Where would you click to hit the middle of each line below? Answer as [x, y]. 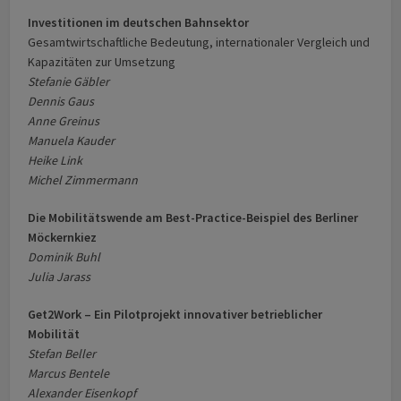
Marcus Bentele [69, 374]
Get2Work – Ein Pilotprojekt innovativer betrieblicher [175, 315]
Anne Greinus [64, 121]
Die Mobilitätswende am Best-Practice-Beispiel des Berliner [193, 218]
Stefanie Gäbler [69, 82]
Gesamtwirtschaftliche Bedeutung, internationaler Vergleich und [199, 43]
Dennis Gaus [61, 102]
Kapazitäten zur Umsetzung [102, 62]
